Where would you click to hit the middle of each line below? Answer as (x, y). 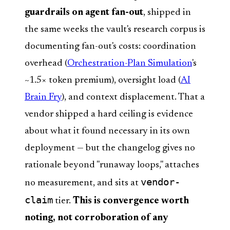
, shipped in (167, 12)
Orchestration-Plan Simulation (130, 63)
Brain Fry (43, 97)
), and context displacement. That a (133, 97)
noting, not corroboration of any (96, 218)
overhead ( (46, 63)
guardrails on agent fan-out (84, 12)
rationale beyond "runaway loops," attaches (112, 165)
